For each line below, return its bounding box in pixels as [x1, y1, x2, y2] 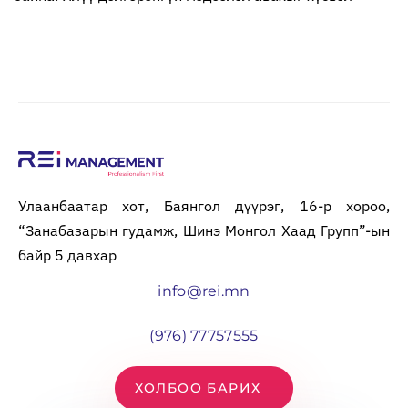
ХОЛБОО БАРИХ [134, 379, 261, 396]
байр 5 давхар [18, 246, 117, 265]
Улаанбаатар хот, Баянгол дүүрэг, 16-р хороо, [18, 197, 390, 216]
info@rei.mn [158, 282, 250, 301]
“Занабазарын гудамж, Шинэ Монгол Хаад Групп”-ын [18, 221, 390, 240]
